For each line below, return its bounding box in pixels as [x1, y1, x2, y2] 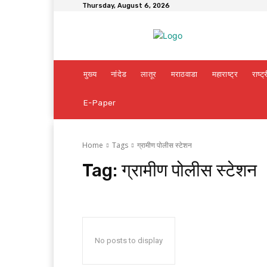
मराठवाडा [170, 70, 198, 79]
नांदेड [111, 70, 127, 79]
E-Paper [83, 98, 116, 107]
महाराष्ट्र [212, 70, 238, 79]
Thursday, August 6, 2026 [82, 2, 170, 10]
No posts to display [95, 236, 163, 245]
